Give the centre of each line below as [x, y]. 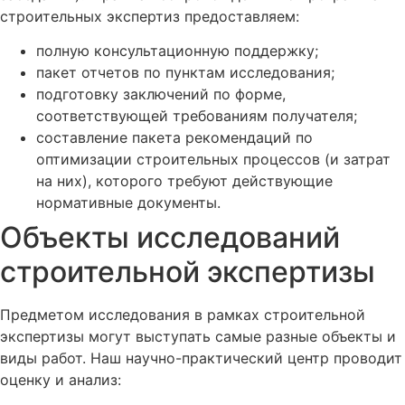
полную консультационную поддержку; [177, 51]
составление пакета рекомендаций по [174, 138]
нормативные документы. [128, 203]
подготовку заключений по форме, [161, 94]
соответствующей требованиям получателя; [197, 116]
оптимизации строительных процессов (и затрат [213, 160]
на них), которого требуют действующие [184, 181]
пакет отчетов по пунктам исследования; [185, 73]
